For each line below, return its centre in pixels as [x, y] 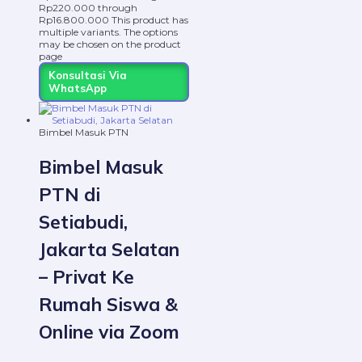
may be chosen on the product [110, 44]
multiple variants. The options [108, 32]
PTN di [69, 194]
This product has [150, 19]
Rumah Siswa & [108, 304]
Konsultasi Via [87, 76]
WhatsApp [77, 88]
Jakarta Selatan [109, 249]
